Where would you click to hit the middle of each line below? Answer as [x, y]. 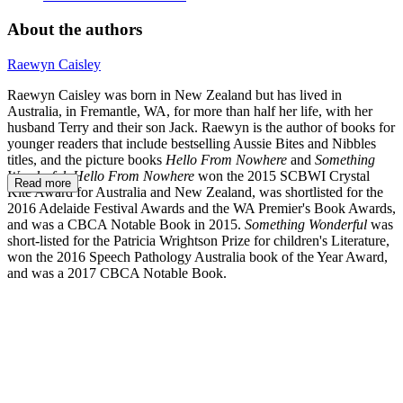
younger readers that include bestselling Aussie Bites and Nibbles [192, 144]
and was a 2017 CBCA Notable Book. [117, 273]
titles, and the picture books [86, 160]
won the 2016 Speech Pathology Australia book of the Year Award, [197, 257]
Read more [43, 184]
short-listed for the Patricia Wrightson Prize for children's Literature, [198, 241]
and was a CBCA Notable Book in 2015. [126, 225]
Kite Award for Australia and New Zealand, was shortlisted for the [195, 193]
